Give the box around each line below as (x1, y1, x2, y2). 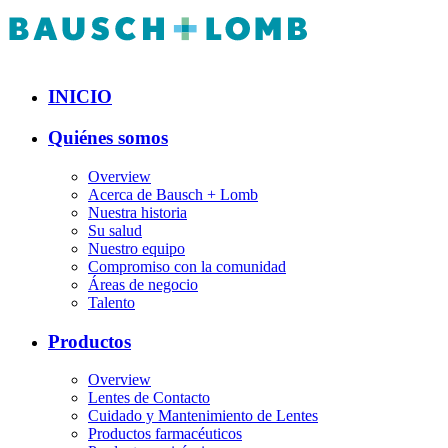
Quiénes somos (48, 127, 168, 149)
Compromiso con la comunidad (88, 257, 286, 275)
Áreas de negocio (88, 275, 198, 293)
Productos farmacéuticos (88, 425, 242, 443)
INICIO (48, 86, 112, 108)
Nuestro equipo (88, 239, 185, 257)
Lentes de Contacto (88, 389, 210, 407)
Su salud (88, 221, 142, 239)
